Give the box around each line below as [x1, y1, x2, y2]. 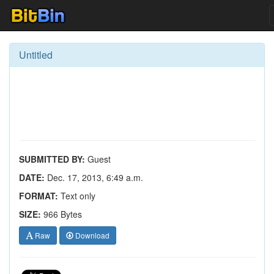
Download [73, 230, 109, 240]
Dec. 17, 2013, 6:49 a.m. [45, 171, 143, 183]
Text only [58, 190, 95, 202]
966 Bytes [43, 208, 82, 220]
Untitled [19, 48, 53, 62]
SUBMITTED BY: [19, 153, 85, 165]
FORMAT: [19, 190, 58, 202]
